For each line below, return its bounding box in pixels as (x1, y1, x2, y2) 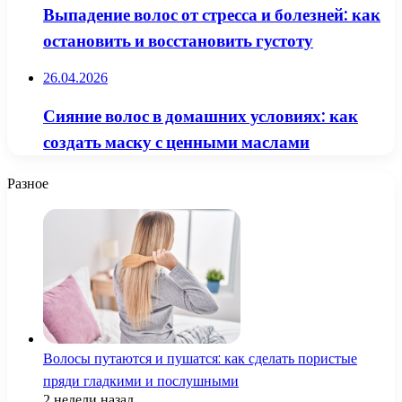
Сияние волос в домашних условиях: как (43, 104, 358, 129)
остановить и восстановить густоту (43, 28, 313, 53)
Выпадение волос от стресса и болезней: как (43, 2, 380, 27)
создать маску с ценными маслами (43, 130, 310, 155)
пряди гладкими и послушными (43, 370, 239, 391)
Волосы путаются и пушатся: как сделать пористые (43, 347, 357, 369)
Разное (7, 172, 48, 194)
